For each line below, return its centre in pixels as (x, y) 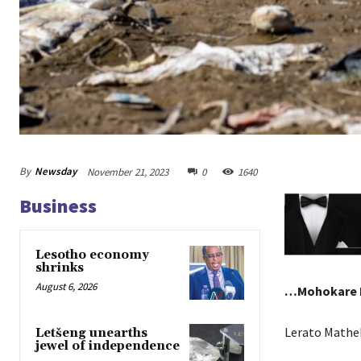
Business (58, 205)
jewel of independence (108, 346)
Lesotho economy (92, 255)
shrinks (60, 268)
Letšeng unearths (91, 333)
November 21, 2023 (128, 172)
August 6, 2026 (66, 286)
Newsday (56, 172)
